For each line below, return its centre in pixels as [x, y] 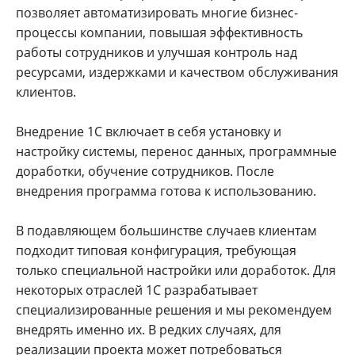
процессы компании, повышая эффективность [159, 32]
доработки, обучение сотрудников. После [145, 171]
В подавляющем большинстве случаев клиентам [166, 230]
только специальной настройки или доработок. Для [176, 270]
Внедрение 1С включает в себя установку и [149, 131]
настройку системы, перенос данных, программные [176, 151]
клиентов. [46, 92]
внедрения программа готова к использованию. [166, 191]
